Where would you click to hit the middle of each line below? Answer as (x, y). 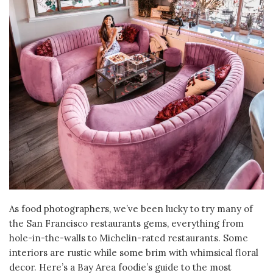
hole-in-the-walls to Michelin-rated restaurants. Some (129, 238)
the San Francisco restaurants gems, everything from (126, 224)
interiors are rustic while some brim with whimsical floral (134, 253)
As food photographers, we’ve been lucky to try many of (131, 209)
